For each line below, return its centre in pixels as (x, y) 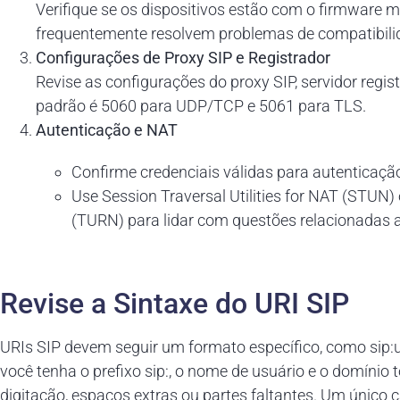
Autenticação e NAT (107, 130)
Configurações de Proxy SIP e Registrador (183, 58)
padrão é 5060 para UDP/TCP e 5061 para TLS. (201, 106)
